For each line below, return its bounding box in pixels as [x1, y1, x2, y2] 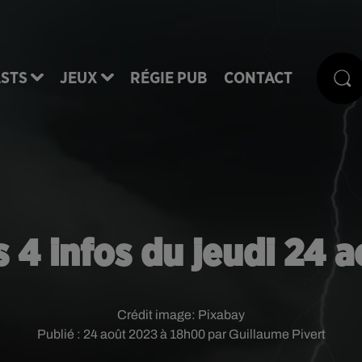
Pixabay [198, 308, 245, 322]
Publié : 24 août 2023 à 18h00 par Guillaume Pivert [36, 327, 326, 341]
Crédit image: [117, 308, 198, 322]
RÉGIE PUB [130, 69, 208, 86]
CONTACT [224, 69, 293, 86]
